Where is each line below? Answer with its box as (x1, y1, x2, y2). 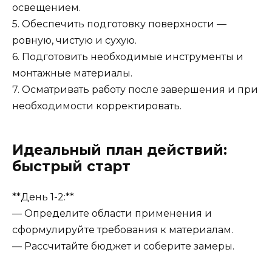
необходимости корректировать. (12, 100, 182, 112)
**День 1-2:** (12, 191, 74, 203)
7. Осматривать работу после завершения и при (12, 83, 258, 95)
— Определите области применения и (12, 207, 212, 219)
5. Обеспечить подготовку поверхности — (12, 18, 226, 30)
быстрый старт (12, 157, 131, 175)
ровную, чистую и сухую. (12, 34, 137, 46)
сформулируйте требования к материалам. (12, 223, 233, 236)
